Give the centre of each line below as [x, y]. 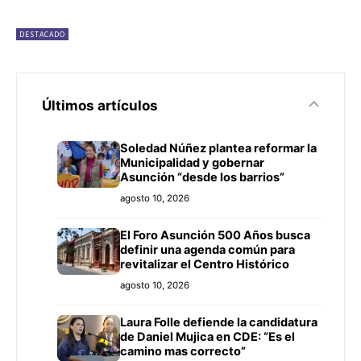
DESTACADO [42, 35]
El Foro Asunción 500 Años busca [215, 236]
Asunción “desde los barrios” [202, 178]
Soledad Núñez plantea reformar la [218, 149]
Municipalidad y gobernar [192, 163]
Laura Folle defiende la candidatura [219, 323]
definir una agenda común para [207, 250]
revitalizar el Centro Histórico [205, 265]
